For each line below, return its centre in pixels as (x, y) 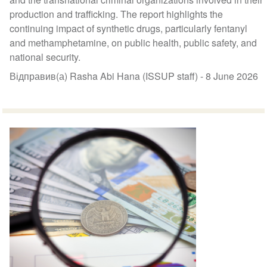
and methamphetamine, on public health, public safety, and (133, 42)
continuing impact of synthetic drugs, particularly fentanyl (129, 28)
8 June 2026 (232, 76)
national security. (45, 57)
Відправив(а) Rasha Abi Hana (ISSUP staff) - (108, 76)
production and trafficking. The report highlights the (117, 14)
